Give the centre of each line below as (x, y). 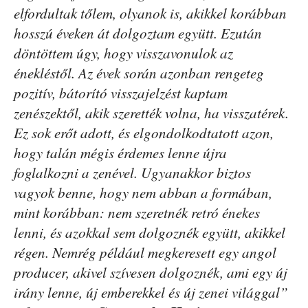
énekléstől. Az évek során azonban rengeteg (139, 73)
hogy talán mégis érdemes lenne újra (120, 153)
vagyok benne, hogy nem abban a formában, (143, 192)
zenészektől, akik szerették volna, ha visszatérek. (151, 113)
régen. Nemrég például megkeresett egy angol (145, 252)
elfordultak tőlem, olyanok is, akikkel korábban (150, 13)
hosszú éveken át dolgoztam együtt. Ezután (138, 33)
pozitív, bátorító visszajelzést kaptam (121, 93)
